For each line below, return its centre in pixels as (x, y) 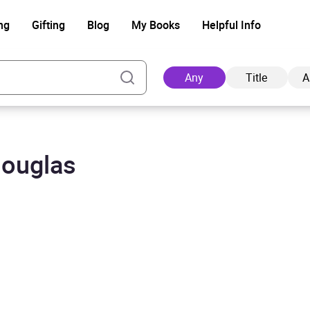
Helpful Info (231, 25)
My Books (155, 25)
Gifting (48, 25)
